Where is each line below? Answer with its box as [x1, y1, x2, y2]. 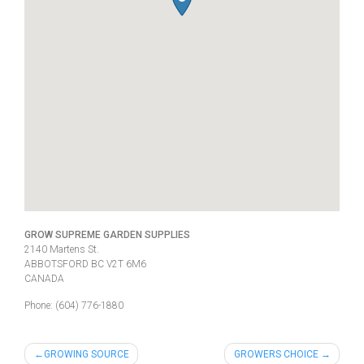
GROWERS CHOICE [233, 348, 318, 360]
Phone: [24, 299, 55, 311]
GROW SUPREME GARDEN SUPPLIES [24, 228, 190, 240]
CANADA [24, 272, 64, 284]
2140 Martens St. [24, 243, 99, 255]
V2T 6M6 [106, 258, 146, 270]
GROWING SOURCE [43, 348, 129, 360]
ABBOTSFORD [24, 258, 91, 270]
